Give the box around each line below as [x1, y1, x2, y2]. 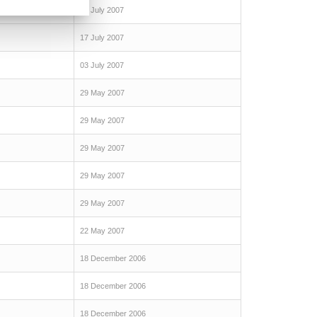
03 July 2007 [80, 61, 124, 69]
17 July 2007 [80, 33, 124, 42]
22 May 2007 [80, 226, 125, 235]
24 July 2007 [80, 6, 124, 14]
